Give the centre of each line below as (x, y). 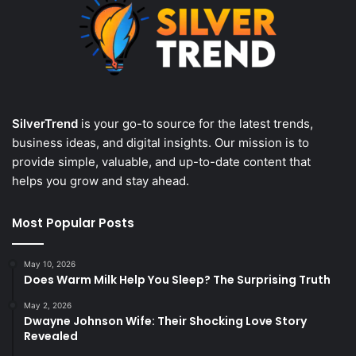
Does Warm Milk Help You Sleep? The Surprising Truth (177, 280)
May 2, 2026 (48, 306)
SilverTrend (45, 124)
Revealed (51, 337)
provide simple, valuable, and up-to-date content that (161, 162)
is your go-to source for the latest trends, (195, 124)
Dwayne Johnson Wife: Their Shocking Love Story (165, 321)
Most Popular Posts (73, 223)
